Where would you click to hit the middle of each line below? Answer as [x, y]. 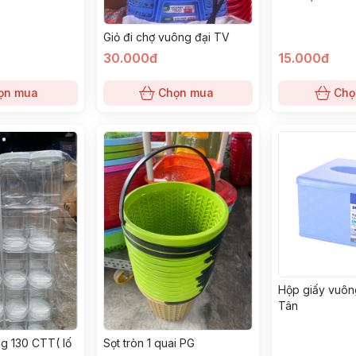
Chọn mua [186, 93]
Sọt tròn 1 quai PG [149, 342]
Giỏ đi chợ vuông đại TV [166, 37]
